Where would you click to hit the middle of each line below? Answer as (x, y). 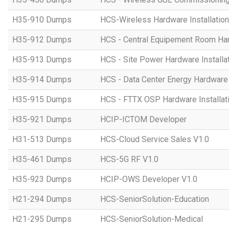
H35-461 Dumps (42, 159)
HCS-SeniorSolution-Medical (152, 219)
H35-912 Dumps (42, 40)
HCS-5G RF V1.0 (129, 159)
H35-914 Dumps (42, 79)
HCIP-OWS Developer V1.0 (149, 179)
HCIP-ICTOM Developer (143, 119)
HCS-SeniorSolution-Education (155, 199)
